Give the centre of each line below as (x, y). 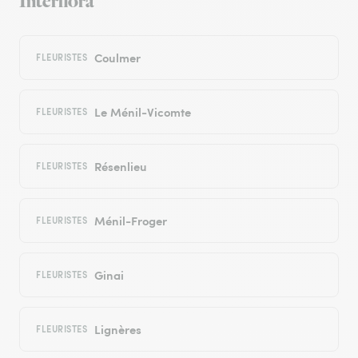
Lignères (117, 329)
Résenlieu (120, 166)
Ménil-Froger (130, 221)
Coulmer (117, 58)
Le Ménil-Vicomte (142, 112)
